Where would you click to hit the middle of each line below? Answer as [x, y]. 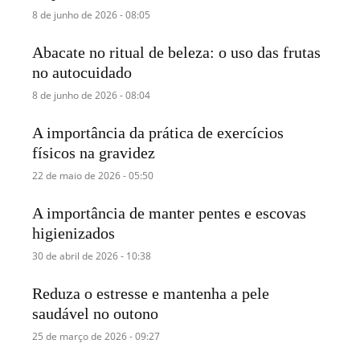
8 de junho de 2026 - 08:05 [92, 14]
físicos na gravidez [94, 152]
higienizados [74, 233]
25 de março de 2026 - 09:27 [96, 337]
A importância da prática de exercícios [158, 132]
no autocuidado [82, 72]
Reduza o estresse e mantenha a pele [151, 294]
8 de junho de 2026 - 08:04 [92, 95]
